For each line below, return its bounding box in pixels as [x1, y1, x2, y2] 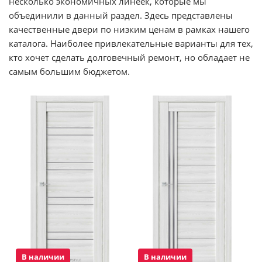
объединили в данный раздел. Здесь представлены [9, 9, 233, 21]
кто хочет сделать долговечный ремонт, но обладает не [9, 51, 250, 63]
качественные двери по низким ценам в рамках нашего [9, 23, 250, 35]
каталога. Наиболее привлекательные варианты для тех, [9, 37, 253, 49]
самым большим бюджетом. [9, 65, 130, 77]
